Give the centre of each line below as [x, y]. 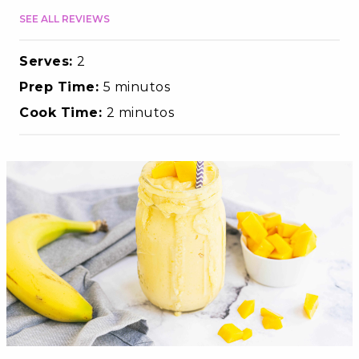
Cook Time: [63, 112]
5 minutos [136, 87]
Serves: [48, 61]
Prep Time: [61, 87]
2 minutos [140, 112]
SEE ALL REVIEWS [65, 18]
